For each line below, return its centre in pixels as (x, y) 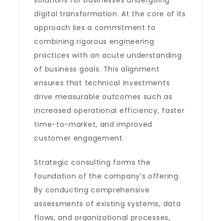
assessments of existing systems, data (108, 204)
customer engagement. (79, 138)
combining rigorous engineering (94, 41)
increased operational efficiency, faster (110, 110)
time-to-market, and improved (93, 124)
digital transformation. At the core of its (110, 14)
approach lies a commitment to (95, 28)
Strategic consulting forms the (92, 162)
